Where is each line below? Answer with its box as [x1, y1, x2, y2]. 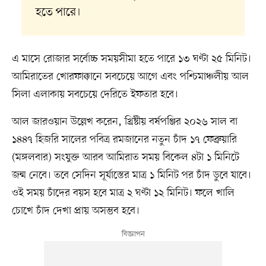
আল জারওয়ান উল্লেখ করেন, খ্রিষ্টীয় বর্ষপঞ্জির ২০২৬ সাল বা [11, 115, 237, 129]
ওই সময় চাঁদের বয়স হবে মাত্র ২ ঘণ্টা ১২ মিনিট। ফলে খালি [11, 186, 235, 201]
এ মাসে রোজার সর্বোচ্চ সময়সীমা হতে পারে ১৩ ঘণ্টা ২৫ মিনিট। [11, 52, 251, 66]
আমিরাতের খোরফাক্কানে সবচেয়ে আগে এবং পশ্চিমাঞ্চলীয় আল [11, 69, 249, 84]
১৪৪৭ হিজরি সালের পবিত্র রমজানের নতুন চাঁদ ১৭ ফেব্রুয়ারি [11, 132, 237, 147]
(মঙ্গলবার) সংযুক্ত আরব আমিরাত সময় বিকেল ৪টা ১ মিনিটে [11, 150, 239, 165]
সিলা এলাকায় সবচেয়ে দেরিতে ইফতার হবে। [11, 87, 178, 102]
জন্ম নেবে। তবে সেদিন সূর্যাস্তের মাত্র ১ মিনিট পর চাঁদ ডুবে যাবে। [11, 168, 251, 183]
